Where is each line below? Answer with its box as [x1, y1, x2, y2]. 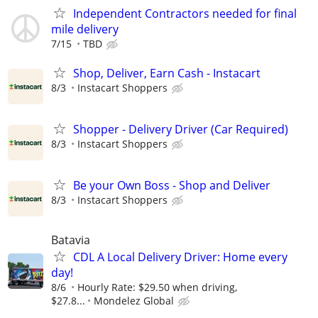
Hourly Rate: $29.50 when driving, [77, 280, 237, 295]
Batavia [51, 232, 90, 248]
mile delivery [51, 21, 119, 37]
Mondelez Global [94, 294, 174, 308]
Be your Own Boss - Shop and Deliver [73, 177, 270, 194]
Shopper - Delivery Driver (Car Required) [73, 121, 288, 137]
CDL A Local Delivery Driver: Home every [73, 249, 287, 265]
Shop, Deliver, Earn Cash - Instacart [73, 65, 261, 81]
